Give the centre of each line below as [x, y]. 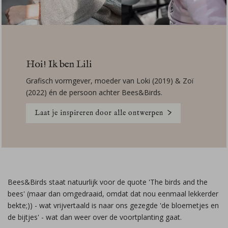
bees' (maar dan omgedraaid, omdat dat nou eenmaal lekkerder [113, 194]
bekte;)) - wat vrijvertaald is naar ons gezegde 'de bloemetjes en [113, 205]
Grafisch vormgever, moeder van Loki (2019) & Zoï [110, 81]
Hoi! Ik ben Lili [59, 64]
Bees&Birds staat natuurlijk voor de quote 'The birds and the [108, 182]
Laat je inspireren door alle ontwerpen [99, 113]
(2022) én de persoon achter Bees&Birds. [94, 92]
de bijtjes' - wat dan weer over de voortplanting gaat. [96, 217]
